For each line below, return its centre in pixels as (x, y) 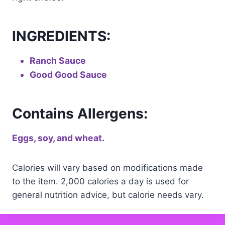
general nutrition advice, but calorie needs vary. (108, 195)
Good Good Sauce (69, 75)
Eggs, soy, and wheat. (58, 138)
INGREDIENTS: (61, 36)
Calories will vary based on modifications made (107, 168)
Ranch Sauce (58, 61)
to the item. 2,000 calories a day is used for (100, 181)
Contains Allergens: (80, 114)
